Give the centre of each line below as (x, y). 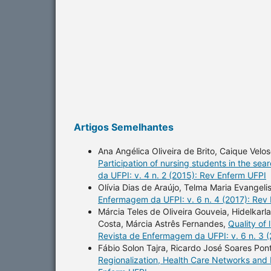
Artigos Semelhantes (124, 127)
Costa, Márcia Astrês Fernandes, (163, 223)
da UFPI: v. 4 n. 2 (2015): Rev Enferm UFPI (182, 175)
